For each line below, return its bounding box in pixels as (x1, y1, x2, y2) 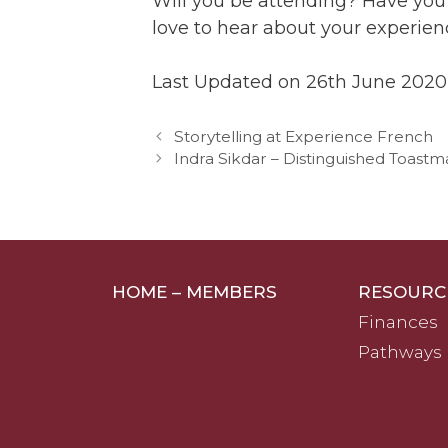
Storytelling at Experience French (174, 127, 434, 147)
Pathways (358, 342, 443, 363)
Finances (358, 312, 439, 333)
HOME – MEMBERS (112, 282, 277, 303)
